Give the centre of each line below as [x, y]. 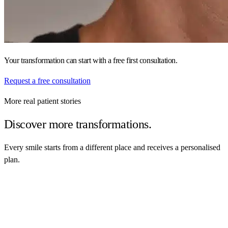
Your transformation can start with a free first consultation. [91, 61]
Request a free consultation [47, 81]
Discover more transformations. [78, 124]
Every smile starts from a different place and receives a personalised [112, 148]
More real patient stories [42, 101]
